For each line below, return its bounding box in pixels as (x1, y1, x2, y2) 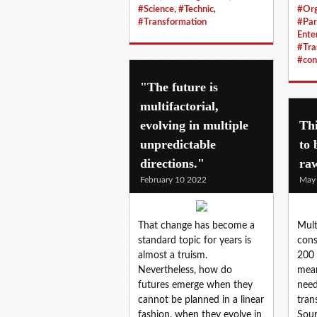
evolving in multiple (140, 117, 248, 132)
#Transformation (138, 17, 207, 26)
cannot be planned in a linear (138, 294, 264, 305)
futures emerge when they (138, 279, 253, 290)
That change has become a (138, 220, 255, 231)
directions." (140, 156, 204, 171)
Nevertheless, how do (138, 265, 232, 275)
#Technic (178, 4, 214, 13)
